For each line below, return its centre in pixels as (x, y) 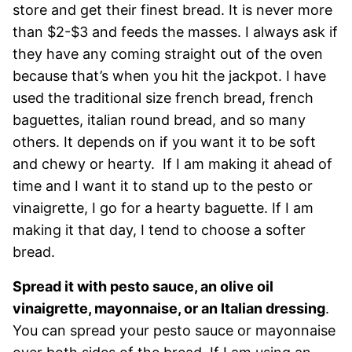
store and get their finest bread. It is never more (172, 10)
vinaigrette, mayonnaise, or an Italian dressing (169, 308)
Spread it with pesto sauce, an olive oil (143, 286)
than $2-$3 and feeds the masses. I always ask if (175, 32)
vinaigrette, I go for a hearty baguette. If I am (163, 208)
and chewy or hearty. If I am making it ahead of (172, 164)
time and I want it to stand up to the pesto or (163, 186)
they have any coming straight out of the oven (168, 54)
